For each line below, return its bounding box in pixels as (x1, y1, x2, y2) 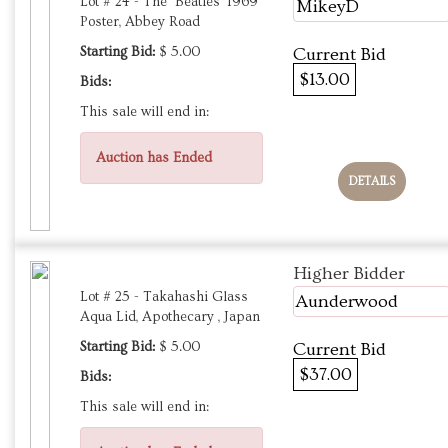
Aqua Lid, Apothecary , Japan (80, 309, 260, 326)
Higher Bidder (293, 263, 405, 285)
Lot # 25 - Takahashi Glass (80, 289, 248, 306)
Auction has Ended (96, 150, 212, 167)
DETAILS (348, 175, 395, 189)
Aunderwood (296, 291, 398, 313)
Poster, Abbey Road (80, 14, 200, 31)
